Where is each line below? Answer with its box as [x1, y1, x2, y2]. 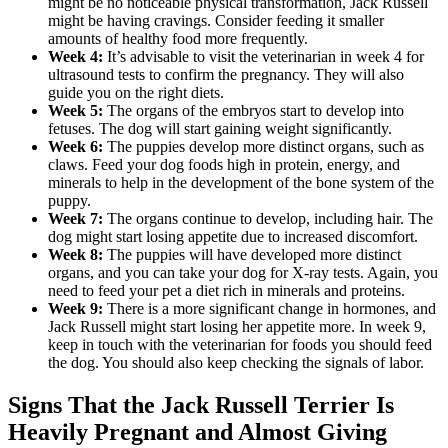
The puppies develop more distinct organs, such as [103, 138, 424, 155]
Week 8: [48, 246, 103, 263]
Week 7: [48, 210, 103, 227]
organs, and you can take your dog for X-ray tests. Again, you [48, 264, 438, 281]
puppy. [48, 192, 95, 209]
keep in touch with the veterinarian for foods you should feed [48, 336, 432, 353]
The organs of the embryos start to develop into [103, 102, 404, 119]
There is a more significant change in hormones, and [103, 300, 436, 317]
